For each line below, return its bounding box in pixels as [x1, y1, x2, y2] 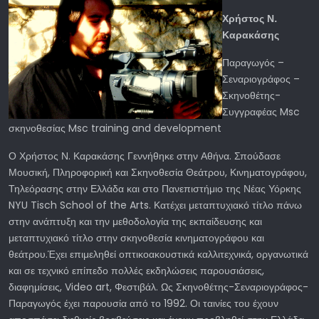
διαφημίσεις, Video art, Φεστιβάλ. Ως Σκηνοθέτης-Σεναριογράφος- [9, 279, 308, 294]
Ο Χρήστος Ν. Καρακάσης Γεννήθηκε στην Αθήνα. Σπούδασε [9, 148, 281, 163]
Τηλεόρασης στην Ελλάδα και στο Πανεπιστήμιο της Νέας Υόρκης [9, 181, 301, 196]
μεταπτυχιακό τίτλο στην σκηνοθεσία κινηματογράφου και [9, 230, 264, 245]
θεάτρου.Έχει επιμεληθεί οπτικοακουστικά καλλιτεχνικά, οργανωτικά [9, 246, 308, 261]
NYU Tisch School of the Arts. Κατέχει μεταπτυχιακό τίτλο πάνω [9, 197, 302, 212]
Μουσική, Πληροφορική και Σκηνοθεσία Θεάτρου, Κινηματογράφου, [9, 164, 307, 179]
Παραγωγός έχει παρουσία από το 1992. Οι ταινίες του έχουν [9, 296, 278, 310]
